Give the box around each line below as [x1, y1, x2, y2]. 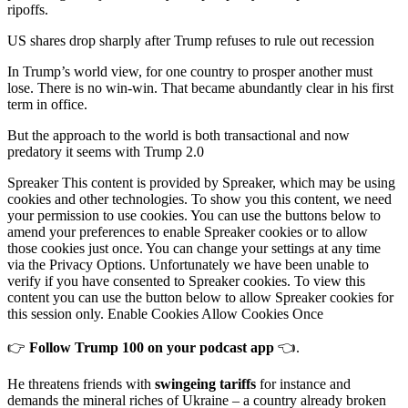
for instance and [256, 376, 351, 393]
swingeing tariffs [155, 376, 256, 393]
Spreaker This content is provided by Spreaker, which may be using [7, 175, 395, 191]
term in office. [7, 97, 87, 113]
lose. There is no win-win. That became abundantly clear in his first [7, 80, 393, 97]
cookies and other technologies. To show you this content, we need [7, 191, 392, 208]
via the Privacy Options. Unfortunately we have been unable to [7, 257, 369, 273]
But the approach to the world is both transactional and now [7, 127, 350, 144]
